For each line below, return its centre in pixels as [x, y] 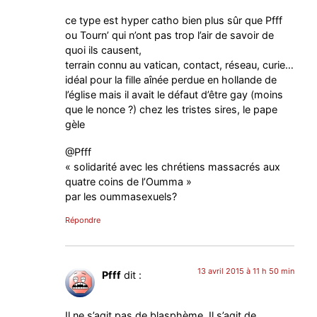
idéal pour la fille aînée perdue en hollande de [171, 80]
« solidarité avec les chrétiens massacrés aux [173, 167]
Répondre [83, 220]
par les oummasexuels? [121, 197]
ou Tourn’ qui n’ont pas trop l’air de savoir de [170, 35]
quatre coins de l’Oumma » [129, 182]
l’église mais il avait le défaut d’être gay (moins [174, 95]
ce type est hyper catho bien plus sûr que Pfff [174, 21]
